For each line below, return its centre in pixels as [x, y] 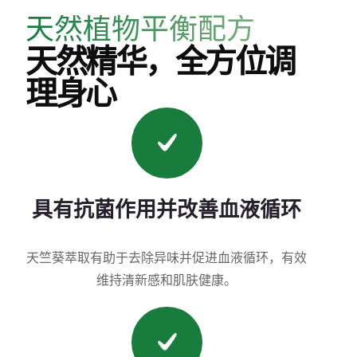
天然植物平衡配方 [140, 29]
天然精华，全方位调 [160, 59]
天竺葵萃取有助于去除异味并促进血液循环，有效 [167, 257]
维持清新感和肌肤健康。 [167, 279]
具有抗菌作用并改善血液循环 [167, 208]
